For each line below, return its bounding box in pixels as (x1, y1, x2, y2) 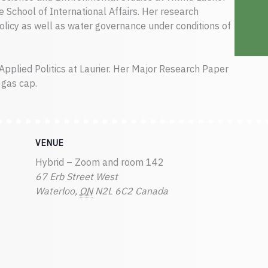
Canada (135, 185, 168, 197)
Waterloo (35, 185, 75, 197)
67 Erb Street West (35, 170, 118, 182)
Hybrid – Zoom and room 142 (35, 156, 164, 168)
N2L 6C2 (95, 185, 133, 197)
